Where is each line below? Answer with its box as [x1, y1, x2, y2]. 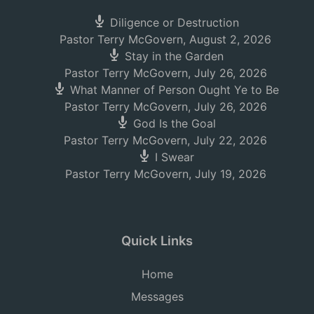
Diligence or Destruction [109, 15, 239, 30]
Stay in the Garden [125, 49, 224, 64]
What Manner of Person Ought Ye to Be [69, 83, 279, 97]
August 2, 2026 [189, 32, 271, 47]
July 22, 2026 [193, 133, 267, 148]
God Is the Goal [132, 116, 216, 131]
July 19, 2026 [194, 167, 266, 182]
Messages [130, 289, 184, 304]
